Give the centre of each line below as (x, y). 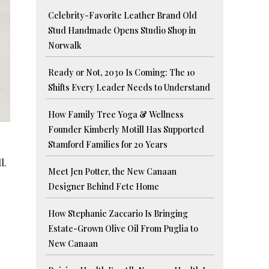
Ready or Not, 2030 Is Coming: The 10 (122, 73)
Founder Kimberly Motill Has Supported (126, 130)
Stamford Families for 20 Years (108, 145)
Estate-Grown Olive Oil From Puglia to (123, 229)
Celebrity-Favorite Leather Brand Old (123, 16)
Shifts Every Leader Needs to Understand (129, 88)
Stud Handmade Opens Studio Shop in (122, 31)
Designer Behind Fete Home (104, 187)
